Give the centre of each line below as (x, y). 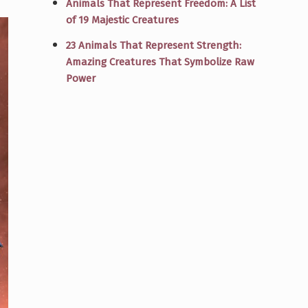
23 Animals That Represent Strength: (154, 45)
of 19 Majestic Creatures (122, 20)
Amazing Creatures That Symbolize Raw (160, 62)
